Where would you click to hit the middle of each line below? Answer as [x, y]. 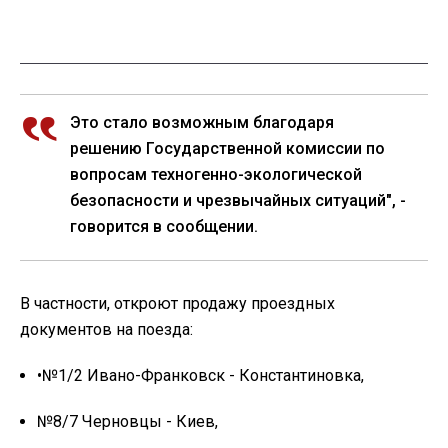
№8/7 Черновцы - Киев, [127, 421]
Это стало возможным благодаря [202, 122]
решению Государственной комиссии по [227, 148]
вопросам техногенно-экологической [216, 174]
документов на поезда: [106, 329]
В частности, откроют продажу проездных [177, 303]
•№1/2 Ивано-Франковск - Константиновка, [200, 375]
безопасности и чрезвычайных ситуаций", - [238, 200]
